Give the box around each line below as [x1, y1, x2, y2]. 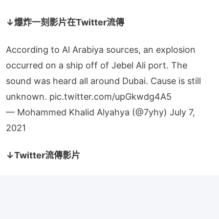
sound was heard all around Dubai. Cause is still [6, 75, 201, 86]
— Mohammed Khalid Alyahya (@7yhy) [6, 107, 170, 117]
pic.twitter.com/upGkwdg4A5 [49, 91, 172, 102]
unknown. [6, 91, 49, 102]
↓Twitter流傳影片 [6, 150, 80, 160]
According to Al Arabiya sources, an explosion [6, 44, 196, 55]
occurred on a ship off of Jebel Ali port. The [6, 60, 187, 70]
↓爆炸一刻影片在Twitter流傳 [6, 17, 124, 27]
